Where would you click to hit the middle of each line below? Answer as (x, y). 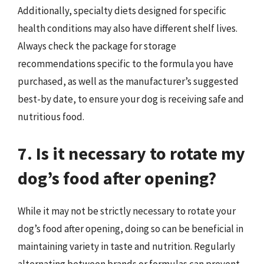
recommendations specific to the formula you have (126, 64)
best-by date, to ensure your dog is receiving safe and (131, 99)
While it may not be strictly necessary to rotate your (127, 211)
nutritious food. (51, 117)
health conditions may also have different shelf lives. (128, 28)
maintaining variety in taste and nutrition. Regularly (126, 246)
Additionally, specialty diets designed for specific (122, 11)
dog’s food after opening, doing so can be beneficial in (131, 228)
